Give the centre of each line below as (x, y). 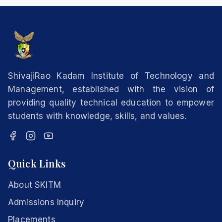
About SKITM (34, 185)
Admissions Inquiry (46, 202)
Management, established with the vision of (111, 89)
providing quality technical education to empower (111, 103)
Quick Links (37, 163)
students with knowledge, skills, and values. (97, 116)
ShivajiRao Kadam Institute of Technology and (111, 76)
